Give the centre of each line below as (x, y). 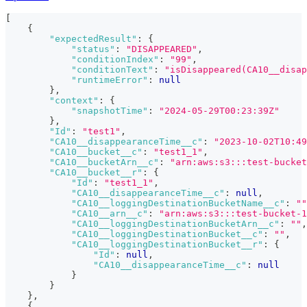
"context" (74, 101)
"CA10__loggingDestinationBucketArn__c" (175, 224)
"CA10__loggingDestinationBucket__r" (167, 245)
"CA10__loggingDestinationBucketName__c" (178, 204)
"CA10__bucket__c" (96, 152)
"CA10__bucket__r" (96, 173)
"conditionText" (112, 70)
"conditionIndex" (115, 60)
